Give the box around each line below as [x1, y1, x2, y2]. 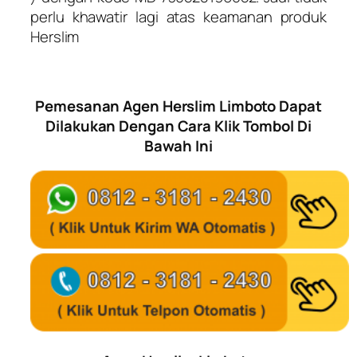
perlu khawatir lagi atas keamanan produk [30, 6, 327, 27]
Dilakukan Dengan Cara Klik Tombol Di [45, 115, 312, 136]
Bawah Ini [144, 135, 213, 156]
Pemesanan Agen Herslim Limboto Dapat [35, 95, 322, 116]
